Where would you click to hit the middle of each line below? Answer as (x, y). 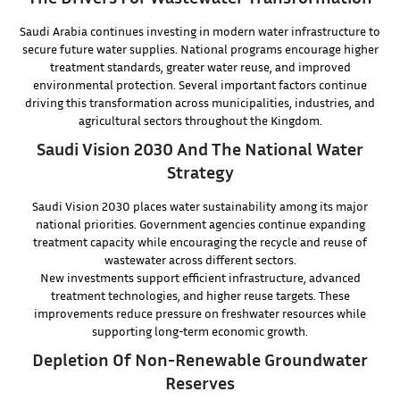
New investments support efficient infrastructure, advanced (200, 278)
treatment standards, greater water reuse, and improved (200, 67)
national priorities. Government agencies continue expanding (200, 224)
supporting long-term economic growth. (200, 331)
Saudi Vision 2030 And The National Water (200, 149)
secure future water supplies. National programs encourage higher (200, 49)
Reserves (200, 383)
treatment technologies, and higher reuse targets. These (200, 296)
